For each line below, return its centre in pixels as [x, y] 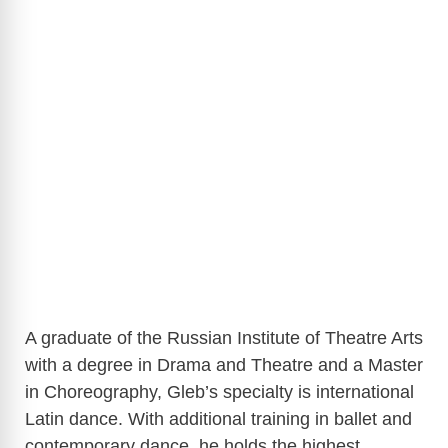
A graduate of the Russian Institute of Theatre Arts [224, 338]
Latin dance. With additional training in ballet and [218, 419]
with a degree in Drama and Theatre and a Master [224, 365]
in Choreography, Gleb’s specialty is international [219, 392]
